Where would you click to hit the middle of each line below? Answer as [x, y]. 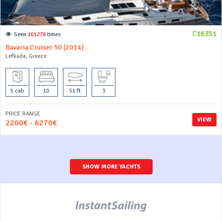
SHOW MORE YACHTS [111, 167]
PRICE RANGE [23, 114]
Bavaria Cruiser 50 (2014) [45, 47]
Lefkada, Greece [26, 56]
